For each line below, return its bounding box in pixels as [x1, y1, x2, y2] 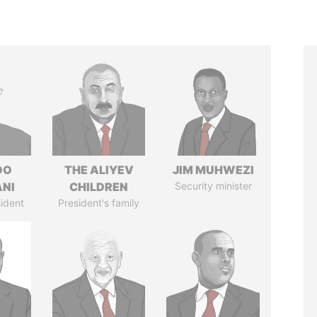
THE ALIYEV [64, 163, 134, 177]
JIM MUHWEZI [172, 163, 254, 177]
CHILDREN [69, 180, 129, 194]
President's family [58, 197, 140, 209]
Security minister [174, 180, 252, 192]
